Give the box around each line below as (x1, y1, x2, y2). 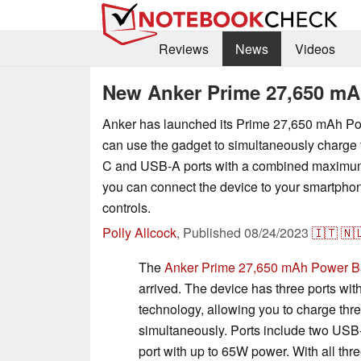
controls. (102, 197, 151, 217)
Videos (294, 39, 335, 59)
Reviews (158, 39, 209, 59)
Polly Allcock (102, 222, 176, 242)
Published (183, 222, 244, 242)
